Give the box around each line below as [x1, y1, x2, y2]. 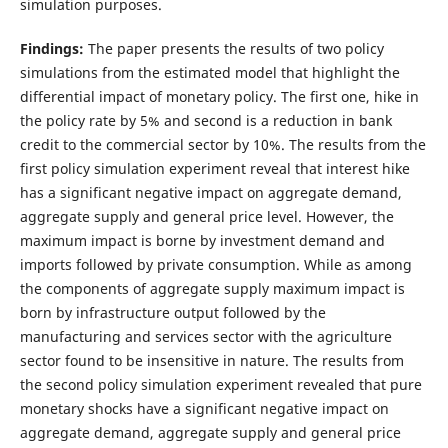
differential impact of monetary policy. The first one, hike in [19, 87, 419, 106]
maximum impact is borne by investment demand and [19, 231, 385, 250]
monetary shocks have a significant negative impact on [19, 399, 389, 418]
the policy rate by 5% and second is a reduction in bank [19, 111, 392, 130]
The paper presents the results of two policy [87, 39, 384, 58]
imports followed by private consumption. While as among [19, 255, 412, 274]
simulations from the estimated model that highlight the [19, 63, 400, 82]
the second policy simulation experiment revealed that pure [19, 375, 422, 394]
